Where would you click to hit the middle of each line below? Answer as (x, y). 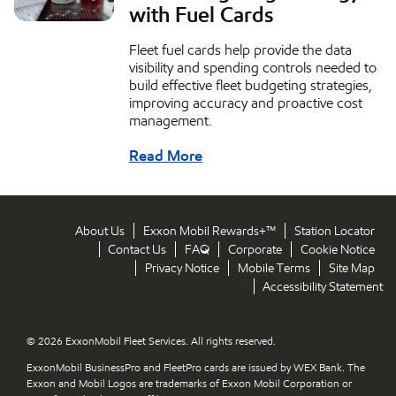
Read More (166, 156)
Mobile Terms (274, 268)
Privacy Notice (182, 268)
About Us (99, 231)
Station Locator (334, 231)
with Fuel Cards (201, 15)
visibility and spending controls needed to (253, 68)
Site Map (351, 268)
